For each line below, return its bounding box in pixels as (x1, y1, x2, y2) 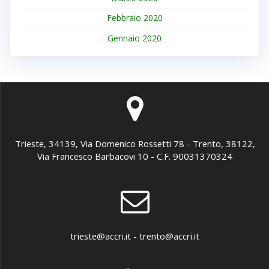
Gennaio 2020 (107, 32, 162, 44)
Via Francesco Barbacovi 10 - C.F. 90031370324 (37, 150, 232, 162)
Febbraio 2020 (106, 12, 163, 24)
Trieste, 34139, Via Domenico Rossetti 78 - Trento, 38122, (14, 138, 255, 150)
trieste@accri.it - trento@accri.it (70, 230, 199, 242)
